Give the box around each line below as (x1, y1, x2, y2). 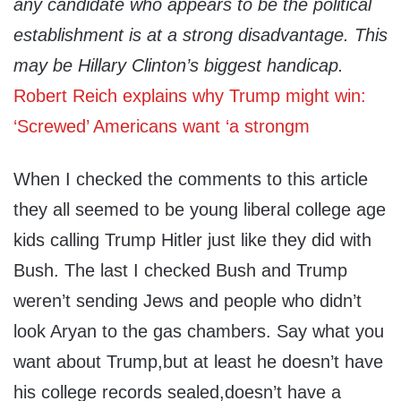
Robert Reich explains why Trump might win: (13, 86, 366, 107)
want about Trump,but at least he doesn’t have (13, 352, 383, 372)
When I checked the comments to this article (13, 169, 368, 190)
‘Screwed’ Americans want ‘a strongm (13, 116, 310, 137)
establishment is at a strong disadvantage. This (13, 25, 388, 46)
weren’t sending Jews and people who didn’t (13, 291, 362, 311)
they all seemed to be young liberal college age (13, 200, 386, 220)
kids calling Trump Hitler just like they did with (13, 230, 371, 251)
